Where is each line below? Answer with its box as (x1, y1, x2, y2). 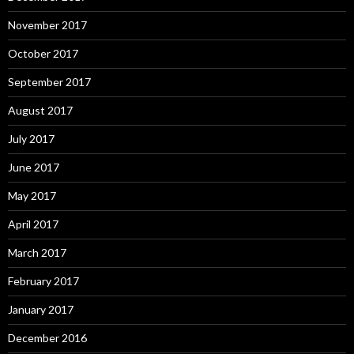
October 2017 (8, 46, 78, 60)
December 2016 (8, 330, 87, 345)
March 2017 (8, 245, 66, 259)
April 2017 (8, 217, 58, 231)
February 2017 (8, 273, 79, 288)
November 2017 (8, 17, 87, 32)
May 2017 (8, 188, 56, 202)
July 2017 (8, 131, 55, 145)
